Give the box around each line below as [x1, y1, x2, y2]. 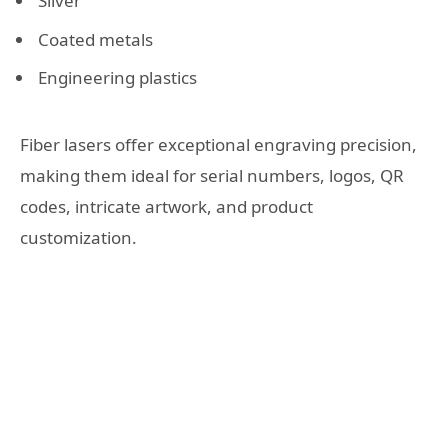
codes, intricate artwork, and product [20, 195, 313, 219]
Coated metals [38, 27, 153, 51]
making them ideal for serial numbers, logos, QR [20, 164, 404, 188]
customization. [20, 226, 137, 250]
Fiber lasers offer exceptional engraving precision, [20, 133, 417, 157]
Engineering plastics [38, 66, 197, 90]
